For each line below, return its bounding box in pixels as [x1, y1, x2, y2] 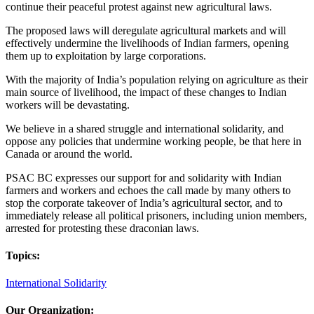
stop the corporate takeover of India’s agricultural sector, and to [6, 196, 282, 209]
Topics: [6, 249, 40, 261]
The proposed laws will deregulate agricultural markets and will [6, 24, 286, 36]
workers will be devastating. [6, 98, 132, 111]
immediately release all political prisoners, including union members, [6, 209, 307, 221]
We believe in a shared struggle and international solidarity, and [6, 122, 284, 135]
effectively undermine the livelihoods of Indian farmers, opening [6, 36, 289, 49]
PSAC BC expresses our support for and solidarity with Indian [6, 171, 282, 184]
